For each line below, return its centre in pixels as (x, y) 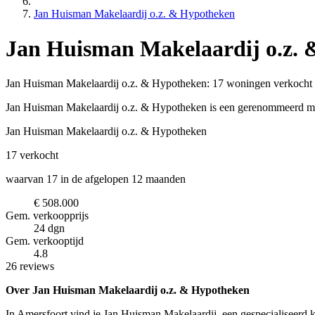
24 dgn (49, 229)
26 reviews (30, 266)
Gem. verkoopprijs (47, 216)
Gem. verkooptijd (45, 241)
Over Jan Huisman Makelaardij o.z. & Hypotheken (128, 290)
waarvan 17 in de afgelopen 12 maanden (96, 179)
